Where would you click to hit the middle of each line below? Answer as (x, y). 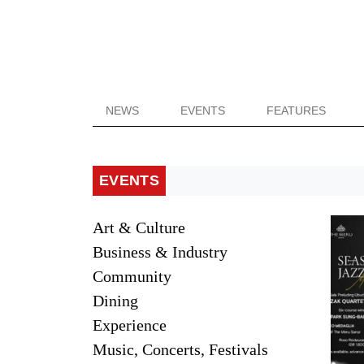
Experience (130, 325)
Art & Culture (139, 227)
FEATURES (297, 110)
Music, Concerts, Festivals (180, 349)
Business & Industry (160, 252)
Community (132, 276)
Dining (115, 301)
